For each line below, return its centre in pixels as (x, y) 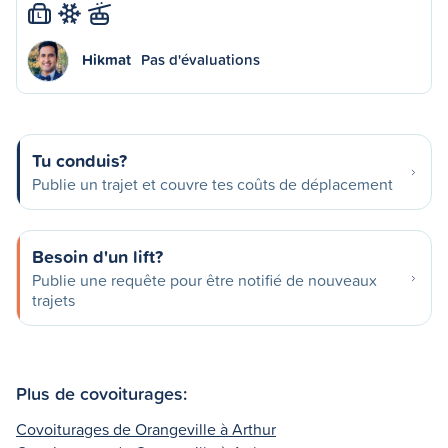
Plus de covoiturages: (101, 392)
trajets (53, 300)
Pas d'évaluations (200, 59)
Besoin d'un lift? (97, 256)
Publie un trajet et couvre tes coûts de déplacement (212, 184)
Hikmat (106, 59)
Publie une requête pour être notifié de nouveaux (204, 280)
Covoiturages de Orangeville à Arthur (146, 428)
